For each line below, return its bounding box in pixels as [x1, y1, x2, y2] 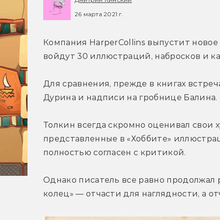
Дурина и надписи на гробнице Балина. [43, 93, 218, 103]
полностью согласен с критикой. [43, 148, 186, 158]
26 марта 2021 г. [75, 10, 123, 18]
